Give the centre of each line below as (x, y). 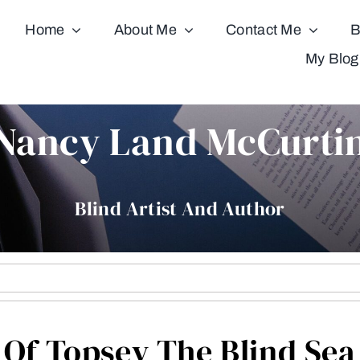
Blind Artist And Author (180, 208)
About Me (145, 29)
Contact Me (264, 29)
